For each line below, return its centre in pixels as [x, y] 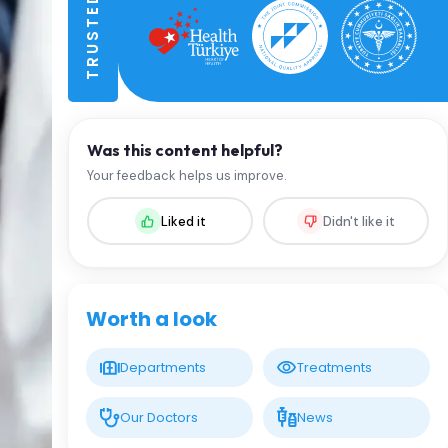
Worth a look [151, 319]
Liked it [183, 221]
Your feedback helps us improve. [187, 175]
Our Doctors [159, 418]
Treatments [334, 367]
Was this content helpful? [185, 150]
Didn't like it [359, 221]
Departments [163, 367]
